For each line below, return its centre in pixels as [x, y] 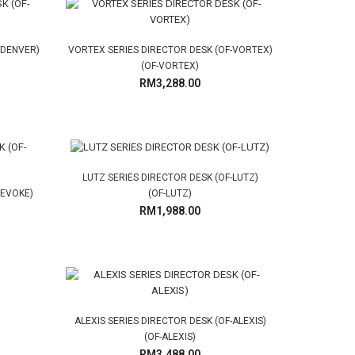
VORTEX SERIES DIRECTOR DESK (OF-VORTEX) [170, 50]
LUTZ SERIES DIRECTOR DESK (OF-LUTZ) [170, 177]
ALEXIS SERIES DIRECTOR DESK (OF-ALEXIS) [170, 321]
